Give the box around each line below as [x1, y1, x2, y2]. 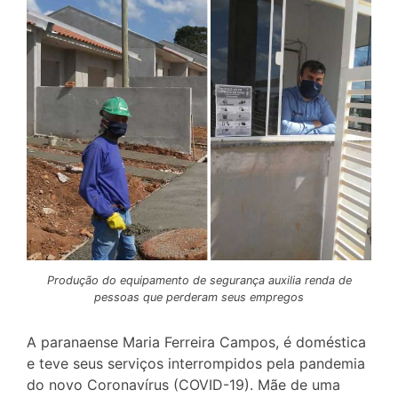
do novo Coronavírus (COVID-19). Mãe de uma [27, 375, 340, 394]
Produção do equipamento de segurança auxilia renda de [46, 274, 352, 287]
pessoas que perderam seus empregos [94, 291, 304, 304]
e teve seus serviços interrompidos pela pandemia [27, 354, 365, 372]
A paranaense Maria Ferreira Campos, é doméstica [27, 332, 366, 351]
